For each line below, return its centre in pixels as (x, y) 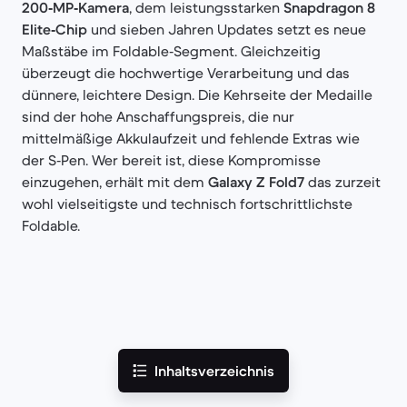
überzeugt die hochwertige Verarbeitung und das (186, 73)
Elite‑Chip (55, 29)
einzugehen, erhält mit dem (115, 182)
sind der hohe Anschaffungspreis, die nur (158, 116)
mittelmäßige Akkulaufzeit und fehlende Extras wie (191, 138)
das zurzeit (342, 182)
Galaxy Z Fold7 (256, 182)
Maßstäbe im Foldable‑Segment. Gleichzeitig (171, 51)
